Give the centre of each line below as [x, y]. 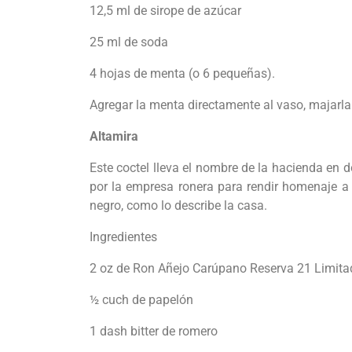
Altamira [114, 137]
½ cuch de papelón [141, 300]
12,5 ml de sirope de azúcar [165, 11]
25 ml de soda [129, 42]
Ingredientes [123, 237]
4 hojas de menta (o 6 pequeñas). [182, 74]
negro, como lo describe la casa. [178, 206]
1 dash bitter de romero [154, 332]
